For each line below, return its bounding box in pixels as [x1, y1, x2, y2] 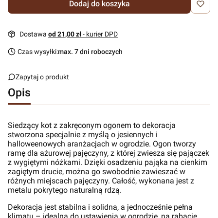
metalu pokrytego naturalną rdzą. [8, 185, 122, 195]
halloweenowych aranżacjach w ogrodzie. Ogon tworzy [8, 139, 196, 148]
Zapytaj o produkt [16, 73, 69, 81]
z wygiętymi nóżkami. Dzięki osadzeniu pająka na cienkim [8, 158, 207, 167]
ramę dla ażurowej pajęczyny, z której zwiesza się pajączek [8, 148, 209, 158]
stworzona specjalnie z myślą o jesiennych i [8, 130, 158, 139]
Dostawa [19, 30, 48, 38]
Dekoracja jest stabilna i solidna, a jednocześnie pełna [8, 202, 193, 212]
